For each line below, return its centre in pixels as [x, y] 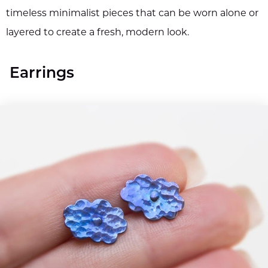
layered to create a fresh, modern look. [98, 33]
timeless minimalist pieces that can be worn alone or [132, 14]
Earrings [42, 74]
